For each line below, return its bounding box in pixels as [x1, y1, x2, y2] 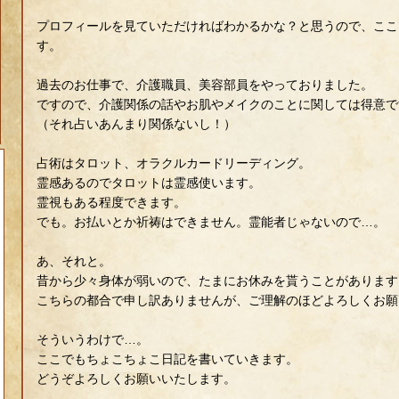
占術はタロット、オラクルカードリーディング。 [36, 156, 311, 170]
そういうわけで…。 [36, 332, 149, 346]
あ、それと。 [36, 254, 111, 268]
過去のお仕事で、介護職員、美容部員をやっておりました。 [36, 77, 373, 92]
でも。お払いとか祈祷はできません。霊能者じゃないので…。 [36, 215, 386, 229]
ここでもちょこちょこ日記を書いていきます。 [36, 352, 298, 366]
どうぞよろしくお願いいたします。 [36, 371, 236, 386]
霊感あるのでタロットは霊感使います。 [36, 175, 261, 190]
